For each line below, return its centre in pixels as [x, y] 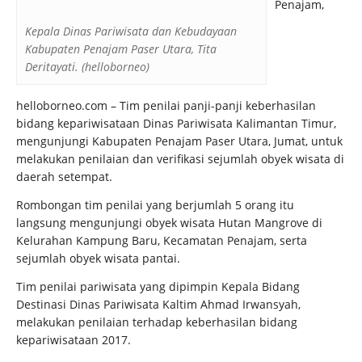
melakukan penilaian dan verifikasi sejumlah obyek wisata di [180, 159]
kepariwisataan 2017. [74, 340]
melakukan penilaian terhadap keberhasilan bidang [157, 322]
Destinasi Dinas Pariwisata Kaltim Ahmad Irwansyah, [158, 304]
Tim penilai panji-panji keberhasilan [218, 105]
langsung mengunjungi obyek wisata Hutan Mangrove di [169, 223]
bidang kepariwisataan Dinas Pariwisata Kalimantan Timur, [176, 123]
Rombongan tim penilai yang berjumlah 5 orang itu [155, 205]
